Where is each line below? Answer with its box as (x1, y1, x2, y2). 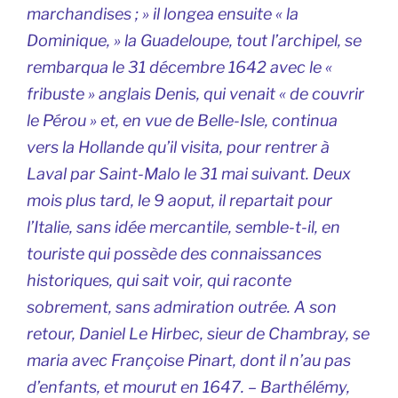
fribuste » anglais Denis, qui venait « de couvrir (27, 84, 364, 103)
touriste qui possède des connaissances (27, 243, 322, 263)
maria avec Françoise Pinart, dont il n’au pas (27, 350, 351, 370)
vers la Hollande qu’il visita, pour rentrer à (27, 137, 330, 156)
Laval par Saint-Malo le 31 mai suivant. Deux (27, 163, 351, 183)
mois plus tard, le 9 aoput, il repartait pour (27, 190, 332, 210)
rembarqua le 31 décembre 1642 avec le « (27, 57, 332, 76)
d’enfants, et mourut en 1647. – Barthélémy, (27, 377, 350, 396)
